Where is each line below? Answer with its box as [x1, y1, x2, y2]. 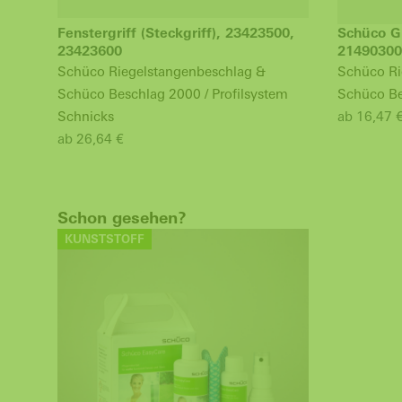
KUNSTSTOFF [65, 232, 144, 246]
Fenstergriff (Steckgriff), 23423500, [57, 25, 294, 40]
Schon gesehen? [57, 208, 187, 227]
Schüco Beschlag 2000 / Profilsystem [57, 86, 288, 101]
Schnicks [57, 109, 114, 124]
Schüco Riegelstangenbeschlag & [57, 64, 266, 79]
